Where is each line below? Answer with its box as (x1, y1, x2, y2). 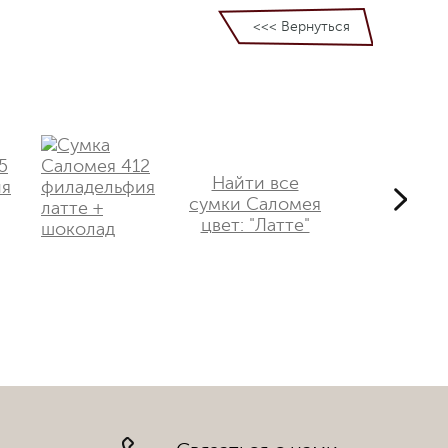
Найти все (211, 173, 299, 193)
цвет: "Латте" (200, 215, 310, 235)
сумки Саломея (189, 194, 321, 214)
